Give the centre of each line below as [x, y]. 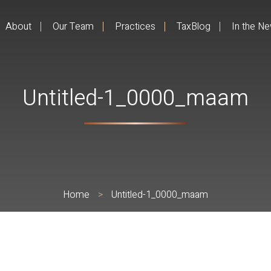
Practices [135, 26]
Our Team [73, 26]
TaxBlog [193, 26]
